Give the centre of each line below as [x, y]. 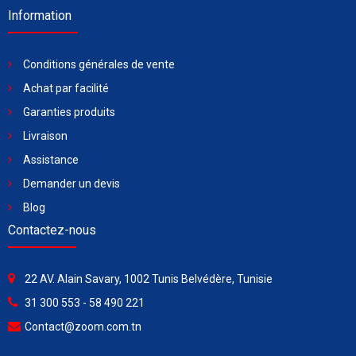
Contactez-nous [52, 230]
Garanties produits [69, 112]
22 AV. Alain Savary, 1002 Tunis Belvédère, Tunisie [149, 279]
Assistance [51, 160]
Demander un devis [72, 184]
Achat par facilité [66, 89]
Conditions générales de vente [99, 65]
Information [40, 16]
